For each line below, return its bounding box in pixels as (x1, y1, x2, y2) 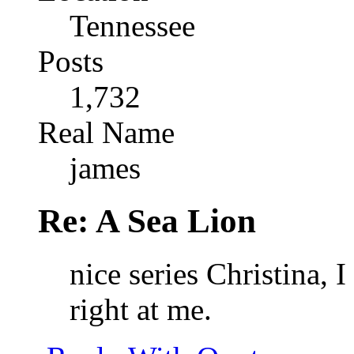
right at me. (70, 292, 212, 327)
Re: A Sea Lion (38, 202, 256, 240)
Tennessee (70, 9, 195, 43)
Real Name (38, 115, 175, 150)
